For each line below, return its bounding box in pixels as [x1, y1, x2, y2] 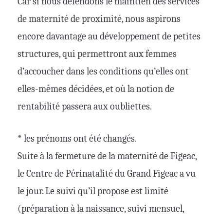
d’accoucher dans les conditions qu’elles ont [18, 66, 189, 77]
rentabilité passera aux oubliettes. [18, 101, 152, 112]
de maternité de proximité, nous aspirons [18, 13, 181, 25]
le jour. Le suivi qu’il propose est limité [18, 185, 168, 197]
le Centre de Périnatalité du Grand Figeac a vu [18, 168, 196, 180]
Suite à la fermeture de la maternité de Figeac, [18, 150, 197, 162]
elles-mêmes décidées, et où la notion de [18, 83, 174, 95]
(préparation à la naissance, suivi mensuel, [18, 203, 184, 215]
